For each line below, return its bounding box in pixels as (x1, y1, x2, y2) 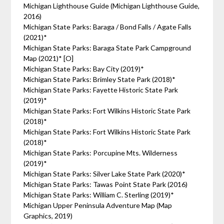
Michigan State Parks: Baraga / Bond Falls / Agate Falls (23, 22, 192, 31)
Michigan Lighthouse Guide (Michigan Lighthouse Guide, (23, 1, 200, 10)
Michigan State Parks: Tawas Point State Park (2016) (23, 180, 188, 188)
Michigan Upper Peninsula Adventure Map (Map (23, 201, 172, 209)
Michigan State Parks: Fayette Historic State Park (23, 85, 178, 94)
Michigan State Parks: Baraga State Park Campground (23, 43, 191, 52)
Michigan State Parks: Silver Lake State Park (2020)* (23, 169, 186, 178)
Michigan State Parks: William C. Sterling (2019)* (23, 190, 174, 199)
